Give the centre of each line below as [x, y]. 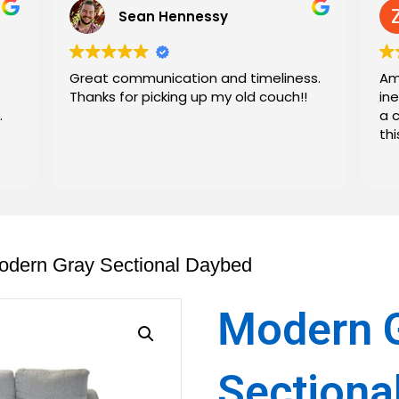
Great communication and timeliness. [195, 78]
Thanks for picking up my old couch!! [188, 97]
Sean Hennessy [173, 16]
